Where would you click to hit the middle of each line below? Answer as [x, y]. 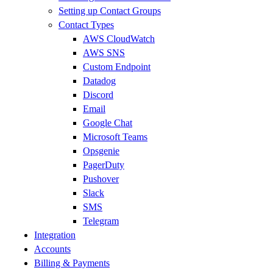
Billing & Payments [72, 263]
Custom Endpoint [117, 67]
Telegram [101, 221]
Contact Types [86, 25]
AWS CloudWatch [119, 39]
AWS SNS [104, 53]
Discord [98, 95]
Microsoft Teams [115, 137]
